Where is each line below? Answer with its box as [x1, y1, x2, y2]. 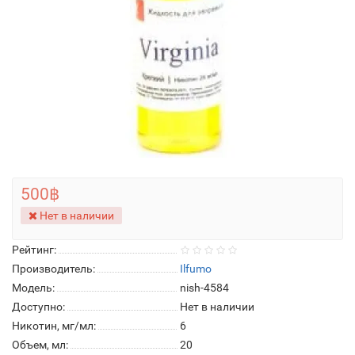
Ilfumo [180, 262, 212, 275]
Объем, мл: [12, 338, 68, 351]
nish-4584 [180, 281, 229, 294]
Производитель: [12, 262, 95, 275]
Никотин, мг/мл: [12, 319, 96, 332]
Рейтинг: [12, 243, 56, 256]
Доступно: [12, 300, 65, 313]
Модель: [12, 281, 55, 294]
